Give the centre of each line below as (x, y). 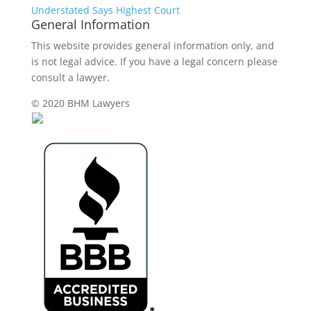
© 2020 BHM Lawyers (80, 103)
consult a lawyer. (70, 77)
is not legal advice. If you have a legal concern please (154, 61)
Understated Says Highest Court (105, 10)
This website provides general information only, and (152, 45)
